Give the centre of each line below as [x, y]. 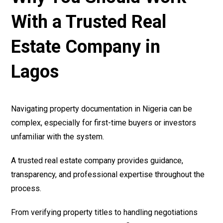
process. [26, 189]
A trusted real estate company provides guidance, [97, 161]
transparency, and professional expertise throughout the [108, 175]
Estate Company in [86, 47]
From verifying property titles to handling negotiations [105, 213]
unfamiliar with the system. [58, 137]
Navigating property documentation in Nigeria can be [102, 109]
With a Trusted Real [89, 22]
